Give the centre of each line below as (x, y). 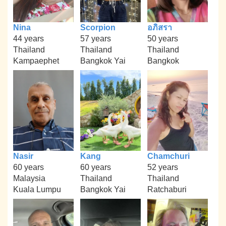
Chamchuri (168, 156)
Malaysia (30, 178)
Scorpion (98, 27)
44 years (29, 38)
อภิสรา (159, 27)
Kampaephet (36, 61)
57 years (95, 38)
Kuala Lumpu (37, 189)
